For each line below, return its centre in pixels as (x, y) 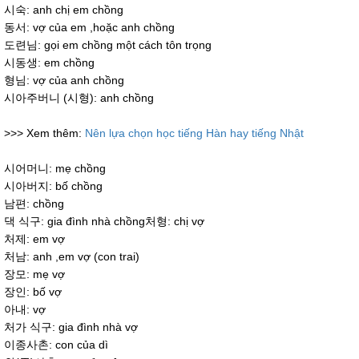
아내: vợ (25, 310)
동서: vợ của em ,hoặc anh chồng (89, 28)
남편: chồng (34, 204)
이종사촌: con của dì (56, 345)
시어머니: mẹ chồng (55, 169)
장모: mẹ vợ (34, 274)
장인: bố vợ (33, 292)
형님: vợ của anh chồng (64, 81)
